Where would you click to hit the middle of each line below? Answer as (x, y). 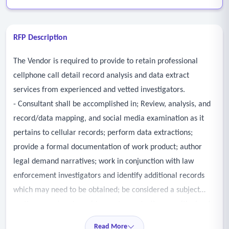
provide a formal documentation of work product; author (108, 147)
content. (27, 219)
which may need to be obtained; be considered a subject (107, 190)
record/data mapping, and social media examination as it (109, 119)
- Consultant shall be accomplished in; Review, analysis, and (112, 104)
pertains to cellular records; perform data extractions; (103, 133)
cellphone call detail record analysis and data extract (101, 76)
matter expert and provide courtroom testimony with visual (112, 204)
